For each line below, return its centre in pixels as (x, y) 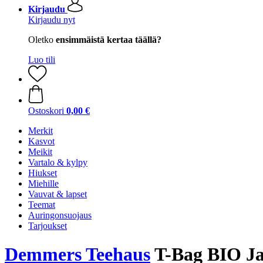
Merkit (41, 131)
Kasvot (41, 141)
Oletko (42, 40)
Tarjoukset (48, 226)
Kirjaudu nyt (52, 20)
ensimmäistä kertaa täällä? (109, 40)
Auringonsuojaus (60, 215)
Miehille (43, 183)
